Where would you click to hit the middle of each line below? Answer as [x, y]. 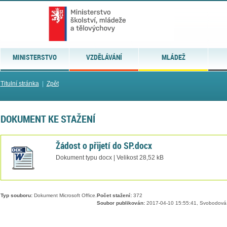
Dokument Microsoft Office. [64, 196]
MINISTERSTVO [34, 57]
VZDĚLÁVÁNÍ [104, 57]
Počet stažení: [114, 196]
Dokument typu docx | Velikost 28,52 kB [109, 157]
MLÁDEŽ [173, 57]
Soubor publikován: [121, 203]
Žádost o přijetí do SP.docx [104, 145]
